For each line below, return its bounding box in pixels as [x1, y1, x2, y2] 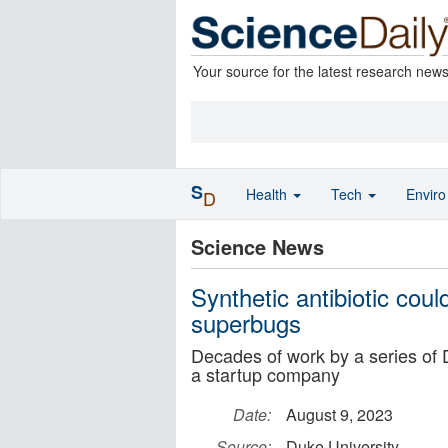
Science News [191, 232, 324, 261]
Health [246, 184, 291, 204]
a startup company [191, 361, 340, 387]
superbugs [191, 305, 301, 340]
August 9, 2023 [286, 403, 393, 426]
